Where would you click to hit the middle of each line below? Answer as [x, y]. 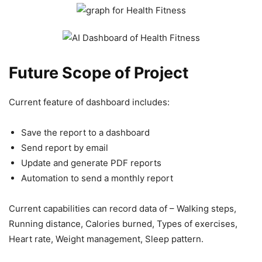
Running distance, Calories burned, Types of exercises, [123, 224]
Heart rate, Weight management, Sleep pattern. [106, 239]
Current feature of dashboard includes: [89, 102]
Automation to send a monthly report [97, 178]
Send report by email [65, 148]
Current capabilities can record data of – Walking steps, [123, 209]
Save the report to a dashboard [85, 133]
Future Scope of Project [99, 73]
